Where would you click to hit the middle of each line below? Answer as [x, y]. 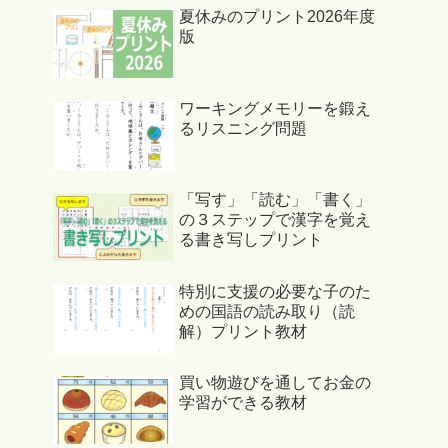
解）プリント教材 [243, 331]
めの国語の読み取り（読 [267, 311]
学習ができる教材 [243, 402]
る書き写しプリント [251, 240]
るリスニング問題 [243, 128]
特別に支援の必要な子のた [275, 291]
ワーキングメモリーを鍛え [275, 108]
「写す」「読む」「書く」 [275, 200]
